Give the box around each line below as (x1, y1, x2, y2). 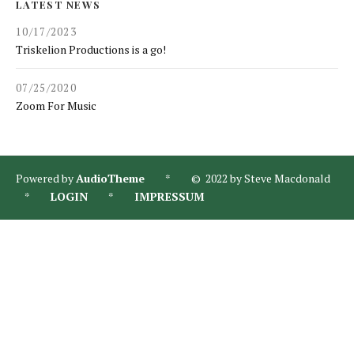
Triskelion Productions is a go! (16, 42, 166, 58)
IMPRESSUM (134, 189, 205, 205)
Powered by (16, 171, 76, 186)
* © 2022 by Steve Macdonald (145, 171, 337, 186)
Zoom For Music (16, 98, 96, 114)
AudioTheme (76, 171, 145, 186)
